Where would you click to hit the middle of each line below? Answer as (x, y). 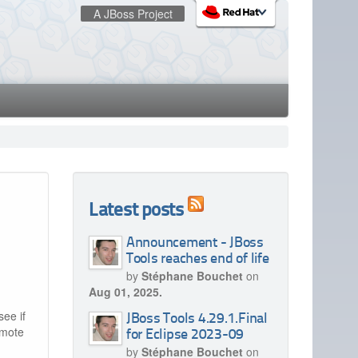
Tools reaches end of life (197, 259)
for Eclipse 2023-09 (185, 335)
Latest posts (136, 211)
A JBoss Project (133, 14)
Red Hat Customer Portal (77, 95)
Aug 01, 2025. (125, 292)
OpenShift (39, 113)
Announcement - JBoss (195, 243)
